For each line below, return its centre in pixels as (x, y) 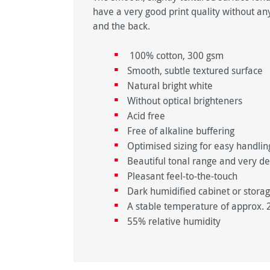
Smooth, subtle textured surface (196, 71)
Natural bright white (171, 86)
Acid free (148, 116)
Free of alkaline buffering (182, 131)
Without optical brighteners (186, 101)
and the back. (121, 26)
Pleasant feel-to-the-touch (183, 176)
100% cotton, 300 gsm (176, 56)
